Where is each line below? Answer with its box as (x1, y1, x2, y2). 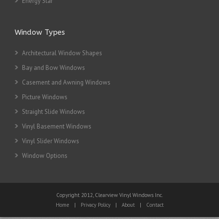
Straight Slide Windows (22, 108, 85, 116)
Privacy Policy (80, 201, 110, 208)
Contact (146, 201, 164, 208)
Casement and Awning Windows (22, 78, 110, 87)
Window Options (22, 152, 67, 160)
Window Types (15, 28, 65, 37)
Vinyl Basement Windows (22, 122, 91, 131)
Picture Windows (22, 93, 67, 101)
